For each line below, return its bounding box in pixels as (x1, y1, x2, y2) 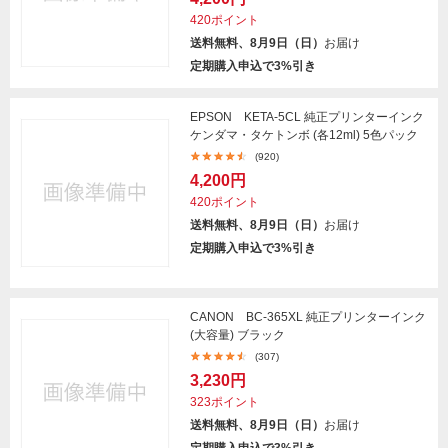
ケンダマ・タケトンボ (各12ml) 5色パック (190, 128, 418, 142)
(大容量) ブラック (190, 328, 285, 342)
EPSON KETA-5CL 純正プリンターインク (190, 110, 424, 124)
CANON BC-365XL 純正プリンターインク (190, 310, 426, 324)
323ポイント (190, 395, 259, 409)
